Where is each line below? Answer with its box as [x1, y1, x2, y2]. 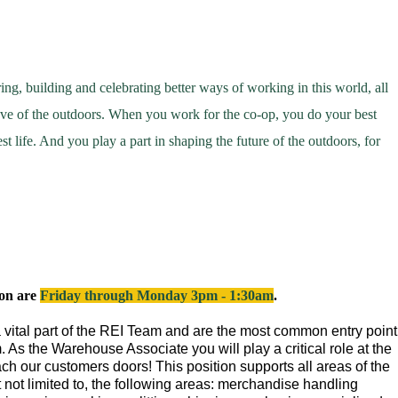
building [26, 80, 72, 95]
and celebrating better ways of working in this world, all [72, 80, 388, 95]
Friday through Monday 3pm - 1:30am [40, 288, 274, 303]
